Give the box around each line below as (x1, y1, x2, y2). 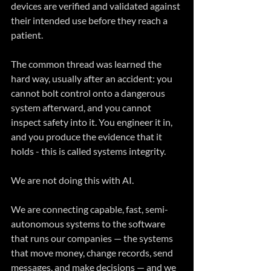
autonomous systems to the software (11, 218, 167, 230)
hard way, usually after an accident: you (11, 73, 174, 85)
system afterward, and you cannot (11, 102, 153, 114)
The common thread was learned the (11, 58, 163, 70)
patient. (11, 29, 45, 41)
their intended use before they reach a (11, 15, 169, 27)
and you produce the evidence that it (11, 131, 164, 143)
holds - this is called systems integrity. (11, 145, 166, 157)
